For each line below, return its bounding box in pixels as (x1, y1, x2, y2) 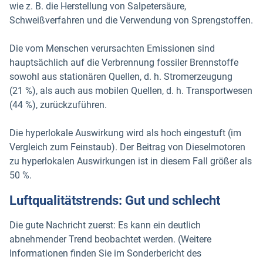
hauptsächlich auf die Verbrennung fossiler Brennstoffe (9, 56, 238, 68)
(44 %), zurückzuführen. (9, 99, 107, 110)
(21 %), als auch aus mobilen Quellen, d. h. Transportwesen (9, 85, 252, 96)
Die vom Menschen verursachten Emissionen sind (9, 42, 215, 54)
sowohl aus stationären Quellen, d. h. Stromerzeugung (9, 70, 232, 82)
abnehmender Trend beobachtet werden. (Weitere (9, 234, 211, 245)
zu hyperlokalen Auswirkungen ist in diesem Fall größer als (9, 155, 252, 167)
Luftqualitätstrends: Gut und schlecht (9, 193, 220, 208)
